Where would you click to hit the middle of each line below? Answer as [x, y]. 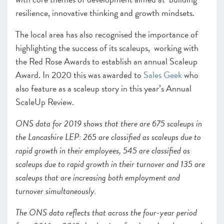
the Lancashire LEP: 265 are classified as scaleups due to [108, 137]
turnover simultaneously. [56, 191]
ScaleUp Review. [47, 102]
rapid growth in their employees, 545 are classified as [103, 150]
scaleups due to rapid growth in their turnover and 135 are [110, 164]
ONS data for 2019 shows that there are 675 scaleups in [109, 123]
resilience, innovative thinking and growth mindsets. [106, 13]
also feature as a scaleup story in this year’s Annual [103, 88]
